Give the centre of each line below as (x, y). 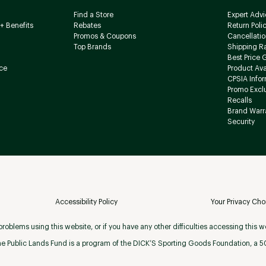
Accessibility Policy (86, 202)
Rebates (87, 26)
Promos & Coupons (104, 37)
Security (241, 122)
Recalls (239, 101)
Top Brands (92, 47)
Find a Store (93, 15)
